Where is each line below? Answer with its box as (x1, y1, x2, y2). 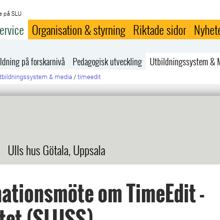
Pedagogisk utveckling (73, 55, 142, 68)
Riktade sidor (133, 21, 187, 38)
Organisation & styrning (32, 21, 126, 38)
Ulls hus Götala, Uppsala (8, 141, 105, 159)
